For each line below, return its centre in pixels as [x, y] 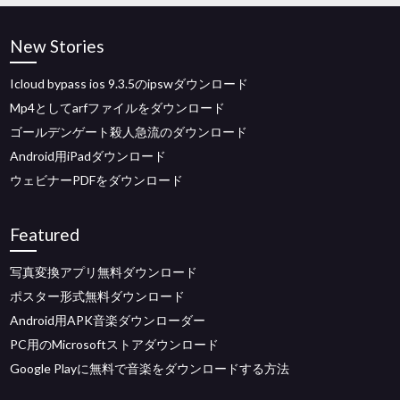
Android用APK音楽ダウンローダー [108, 320]
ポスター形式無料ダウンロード [98, 296]
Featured [45, 234]
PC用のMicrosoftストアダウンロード [115, 344]
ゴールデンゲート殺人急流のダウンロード [129, 132]
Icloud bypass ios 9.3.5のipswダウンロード [129, 83]
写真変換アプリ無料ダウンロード [104, 272]
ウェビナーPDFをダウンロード [97, 180]
